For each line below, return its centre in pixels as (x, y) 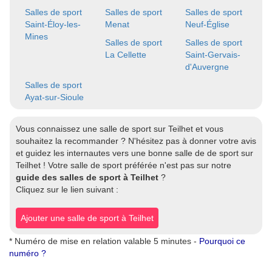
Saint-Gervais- (212, 55)
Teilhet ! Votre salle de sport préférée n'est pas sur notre (124, 165)
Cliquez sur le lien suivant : (67, 189)
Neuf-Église (207, 24)
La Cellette (125, 55)
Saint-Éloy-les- (53, 24)
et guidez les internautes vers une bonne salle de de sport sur (134, 153)
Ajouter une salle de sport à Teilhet (87, 218)
